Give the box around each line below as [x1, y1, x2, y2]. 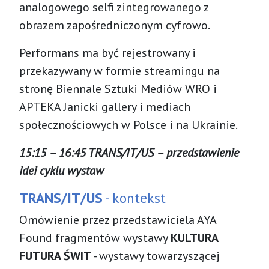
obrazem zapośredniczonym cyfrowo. [19, 17, 210, 33]
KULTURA [171, 229, 218, 246]
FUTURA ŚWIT [19, 247, 91, 264]
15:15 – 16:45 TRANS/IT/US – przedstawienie [19, 144, 239, 160]
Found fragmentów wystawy [19, 229, 171, 246]
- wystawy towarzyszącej [91, 247, 220, 264]
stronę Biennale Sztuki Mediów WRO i [19, 80, 217, 97]
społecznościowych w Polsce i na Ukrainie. [19, 116, 238, 133]
